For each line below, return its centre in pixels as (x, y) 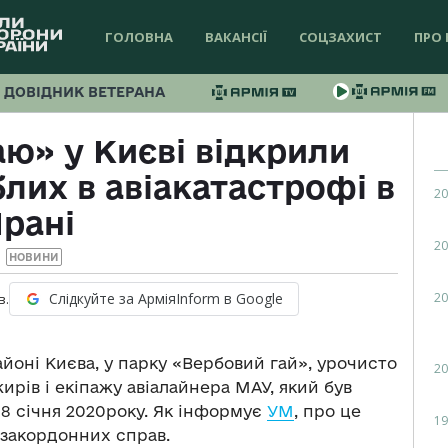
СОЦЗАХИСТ (340, 37)
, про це (327, 411)
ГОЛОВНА (139, 37)
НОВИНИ (33, 257)
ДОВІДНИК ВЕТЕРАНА (84, 92)
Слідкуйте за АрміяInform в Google (166, 299)
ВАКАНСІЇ (236, 37)
